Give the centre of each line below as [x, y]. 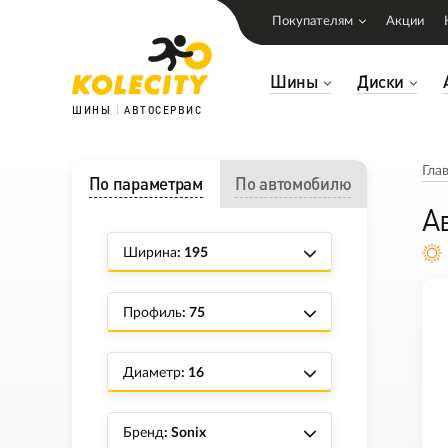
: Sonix [185, 433]
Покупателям [312, 21]
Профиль [152, 313]
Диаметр [152, 373]
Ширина [150, 253]
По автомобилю [293, 183]
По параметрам [145, 183]
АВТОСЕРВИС [163, 110]
